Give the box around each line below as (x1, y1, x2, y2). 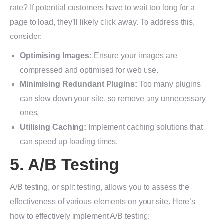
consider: (10, 32, 42, 40)
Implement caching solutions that (86, 123, 203, 131)
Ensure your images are (92, 51, 177, 60)
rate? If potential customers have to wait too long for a (10, 3, 195, 12)
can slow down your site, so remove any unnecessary (20, 94, 206, 103)
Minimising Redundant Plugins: (20, 80, 137, 88)
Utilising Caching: (20, 123, 86, 131)
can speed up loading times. (20, 137, 118, 146)
